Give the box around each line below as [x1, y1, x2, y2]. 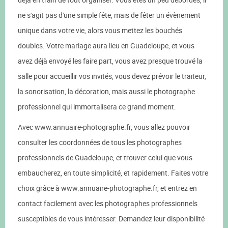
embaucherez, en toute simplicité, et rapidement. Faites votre [18, 168, 208, 178]
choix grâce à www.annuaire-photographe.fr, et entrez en [18, 183, 197, 193]
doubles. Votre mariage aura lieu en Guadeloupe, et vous [18, 41, 194, 50]
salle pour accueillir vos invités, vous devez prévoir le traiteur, [18, 71, 206, 81]
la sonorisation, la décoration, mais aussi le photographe [18, 87, 195, 96]
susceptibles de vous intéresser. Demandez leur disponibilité [18, 214, 205, 223]
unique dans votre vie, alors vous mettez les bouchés [18, 25, 182, 35]
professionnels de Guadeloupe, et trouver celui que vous [18, 153, 192, 162]
